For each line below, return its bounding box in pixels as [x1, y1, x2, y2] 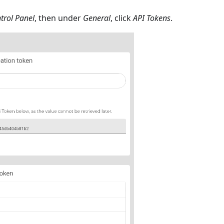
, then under [34, 12, 83, 23]
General [83, 12, 110, 23]
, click [110, 12, 133, 23]
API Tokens [133, 12, 170, 23]
